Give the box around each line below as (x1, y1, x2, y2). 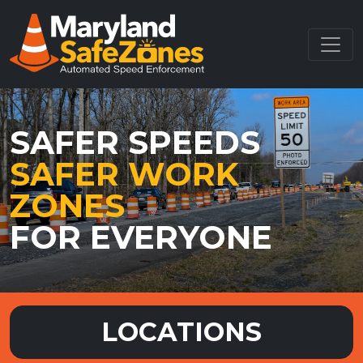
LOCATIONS (101, 316, 262, 348)
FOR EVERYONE (10, 218, 272, 258)
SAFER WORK (10, 155, 239, 194)
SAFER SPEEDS (10, 123, 260, 163)
